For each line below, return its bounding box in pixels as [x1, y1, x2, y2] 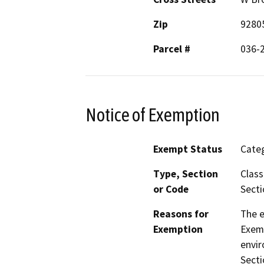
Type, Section [153, 167, 218, 181]
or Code [153, 183, 189, 196]
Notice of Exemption [85, 104, 220, 126]
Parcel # [153, 42, 190, 55]
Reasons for [153, 207, 209, 221]
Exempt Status [153, 143, 222, 156]
